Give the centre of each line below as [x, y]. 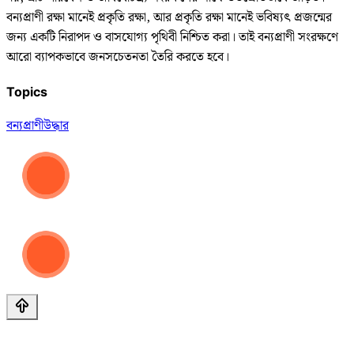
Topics [27, 91]
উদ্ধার [56, 126]
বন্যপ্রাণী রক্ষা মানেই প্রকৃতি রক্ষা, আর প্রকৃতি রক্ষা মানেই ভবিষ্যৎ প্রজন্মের [169, 17]
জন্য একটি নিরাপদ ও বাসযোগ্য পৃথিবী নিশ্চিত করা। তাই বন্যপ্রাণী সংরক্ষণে [172, 37]
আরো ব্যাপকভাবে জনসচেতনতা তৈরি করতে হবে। [118, 57]
